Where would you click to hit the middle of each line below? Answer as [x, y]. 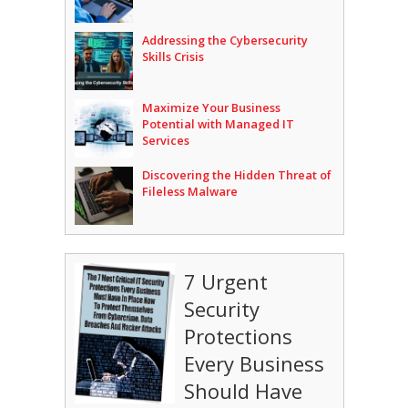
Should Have [243, 391]
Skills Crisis [173, 57]
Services [165, 141]
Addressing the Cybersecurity [224, 41]
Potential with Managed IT [218, 124]
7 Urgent [225, 282]
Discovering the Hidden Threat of [236, 175]
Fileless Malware [189, 192]
